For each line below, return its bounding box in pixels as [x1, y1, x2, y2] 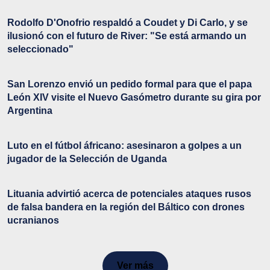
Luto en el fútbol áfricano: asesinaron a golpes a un [7, 140, 242, 151]
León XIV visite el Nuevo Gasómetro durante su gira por [7, 92, 261, 103]
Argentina [7, 105, 52, 116]
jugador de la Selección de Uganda [7, 154, 167, 165]
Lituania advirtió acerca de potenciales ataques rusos [7, 189, 251, 199]
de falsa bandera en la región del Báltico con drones [7, 202, 245, 213]
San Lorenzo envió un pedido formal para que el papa [7, 79, 252, 90]
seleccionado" [7, 44, 74, 55]
